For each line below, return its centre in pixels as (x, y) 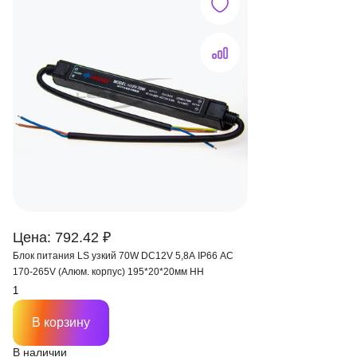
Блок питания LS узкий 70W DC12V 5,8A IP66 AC (123, 256)
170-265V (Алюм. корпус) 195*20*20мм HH (108, 272)
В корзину (61, 322)
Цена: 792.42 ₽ (62, 237)
